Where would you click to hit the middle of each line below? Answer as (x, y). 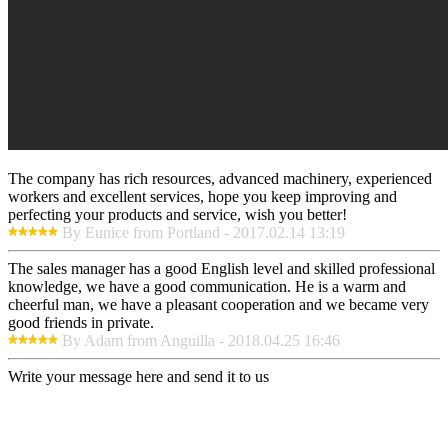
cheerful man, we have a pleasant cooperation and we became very (218, 305)
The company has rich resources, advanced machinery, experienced (220, 179)
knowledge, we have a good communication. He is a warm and (207, 287)
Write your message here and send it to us (138, 377)
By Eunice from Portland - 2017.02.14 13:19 (203, 233)
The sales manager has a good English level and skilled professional (221, 269)
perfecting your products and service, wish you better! (177, 215)
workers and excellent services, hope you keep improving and (202, 197)
